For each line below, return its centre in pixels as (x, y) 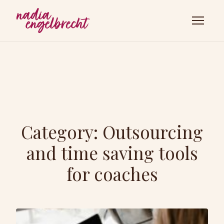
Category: (62, 131)
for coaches (112, 173)
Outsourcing (153, 131)
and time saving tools (112, 152)
